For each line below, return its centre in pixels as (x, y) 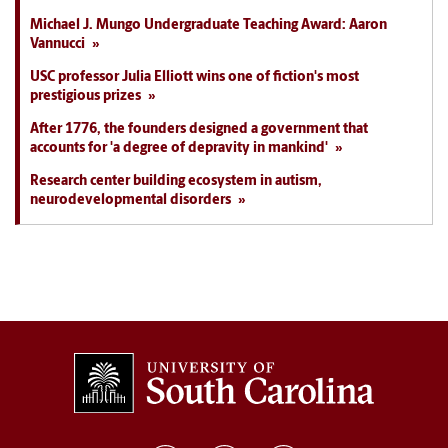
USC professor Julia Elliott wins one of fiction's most (194, 77)
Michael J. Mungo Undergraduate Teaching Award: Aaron (208, 25)
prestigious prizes (85, 96)
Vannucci (57, 44)
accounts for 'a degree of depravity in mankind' (179, 148)
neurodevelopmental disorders (130, 200)
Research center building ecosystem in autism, (176, 181)
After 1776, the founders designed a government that (199, 129)
